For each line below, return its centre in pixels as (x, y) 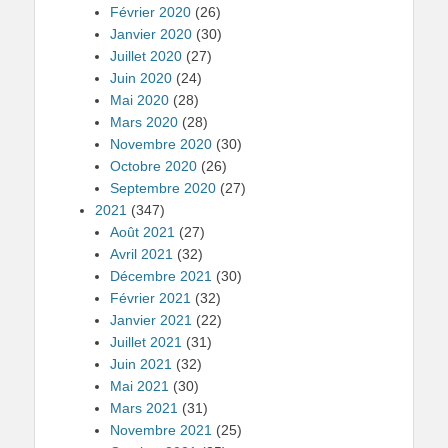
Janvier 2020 (151, 34)
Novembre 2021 (161, 430)
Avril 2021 (141, 254)
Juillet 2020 (146, 56)
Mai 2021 (139, 386)
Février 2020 (150, 12)
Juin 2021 (141, 364)
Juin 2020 (141, 78)
